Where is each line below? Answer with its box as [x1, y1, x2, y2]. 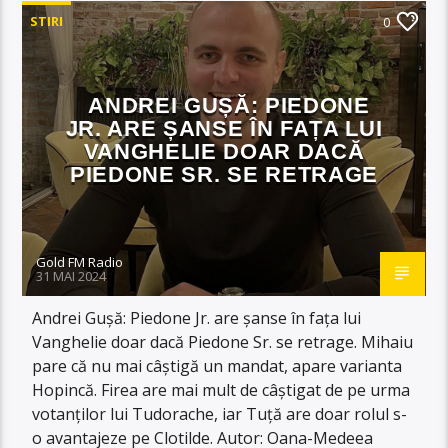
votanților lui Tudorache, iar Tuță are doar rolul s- [32, 402, 408, 425]
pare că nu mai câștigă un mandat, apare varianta [32, 354, 403, 377]
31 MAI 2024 [36, 266, 107, 285]
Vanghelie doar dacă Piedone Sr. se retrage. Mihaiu [32, 330, 414, 353]
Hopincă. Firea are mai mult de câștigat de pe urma [32, 378, 411, 401]
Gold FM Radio [36, 252, 124, 271]
